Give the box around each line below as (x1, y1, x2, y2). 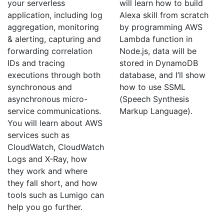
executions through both (7, 70, 100, 80)
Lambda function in (119, 34, 192, 44)
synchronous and (7, 82, 72, 92)
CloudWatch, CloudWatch (7, 142, 104, 152)
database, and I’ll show (119, 70, 205, 80)
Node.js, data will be (119, 46, 196, 56)
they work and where (7, 166, 87, 176)
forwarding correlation (7, 46, 92, 56)
